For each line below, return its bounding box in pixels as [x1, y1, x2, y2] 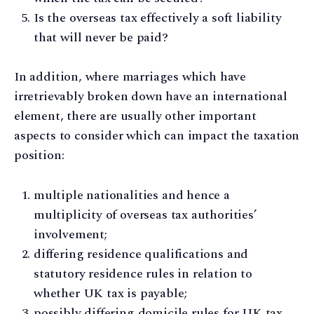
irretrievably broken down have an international [14, 87, 287, 107]
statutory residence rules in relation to [34, 264, 252, 284]
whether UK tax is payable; [34, 284, 187, 303]
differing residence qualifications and [34, 245, 249, 264]
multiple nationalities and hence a [34, 186, 230, 205]
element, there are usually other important [14, 107, 257, 126]
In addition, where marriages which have [14, 67, 246, 87]
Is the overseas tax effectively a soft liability [34, 8, 282, 27]
